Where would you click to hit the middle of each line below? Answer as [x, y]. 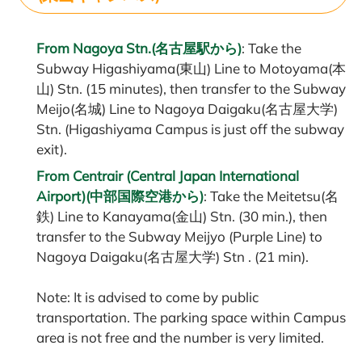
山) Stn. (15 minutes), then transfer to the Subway [191, 88]
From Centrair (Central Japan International [168, 175]
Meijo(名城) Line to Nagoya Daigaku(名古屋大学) [187, 108]
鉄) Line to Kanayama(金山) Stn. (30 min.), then [182, 216]
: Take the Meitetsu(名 [271, 196]
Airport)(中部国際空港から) [120, 196]
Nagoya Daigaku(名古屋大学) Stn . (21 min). [173, 256]
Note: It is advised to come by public [147, 297]
